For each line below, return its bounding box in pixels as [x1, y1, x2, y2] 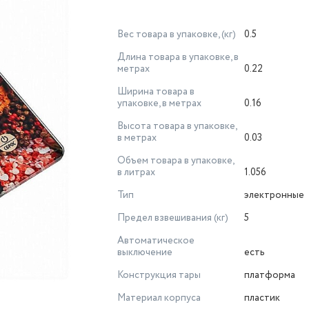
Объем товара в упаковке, [117, 154, 235, 168]
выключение [117, 246, 172, 259]
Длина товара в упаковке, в [117, 50, 239, 64]
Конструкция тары [117, 268, 201, 282]
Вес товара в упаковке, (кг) [117, 28, 236, 41]
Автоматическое [117, 234, 195, 248]
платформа [244, 268, 295, 282]
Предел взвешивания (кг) [117, 211, 228, 225]
